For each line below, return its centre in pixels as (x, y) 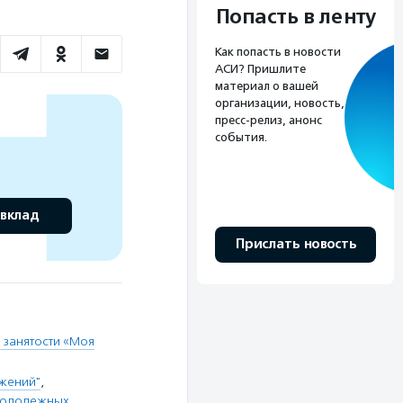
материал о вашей (267, 86)
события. (241, 138)
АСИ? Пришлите (260, 69)
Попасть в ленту (296, 18)
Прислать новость (296, 245)
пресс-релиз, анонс (269, 121)
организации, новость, (280, 103)
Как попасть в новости (278, 52)
